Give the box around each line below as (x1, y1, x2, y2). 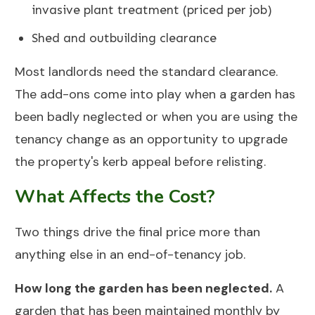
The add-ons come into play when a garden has (15, 86, 295, 103)
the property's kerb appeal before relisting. (15, 153, 266, 171)
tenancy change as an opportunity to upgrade (15, 131, 288, 148)
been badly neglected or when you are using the (15, 108, 297, 126)
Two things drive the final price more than (15, 224, 260, 241)
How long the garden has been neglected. (15, 280, 272, 297)
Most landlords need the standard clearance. (15, 63, 278, 81)
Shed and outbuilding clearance (32, 30, 217, 46)
